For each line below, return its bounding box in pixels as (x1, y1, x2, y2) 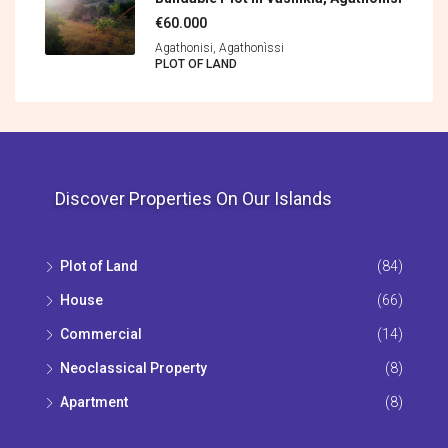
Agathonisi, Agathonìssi (155, 41, 284, 56)
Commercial (60, 326, 142, 343)
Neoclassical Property (60, 360, 207, 377)
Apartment (60, 394, 128, 411)
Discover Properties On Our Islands (55, 188, 332, 210)
